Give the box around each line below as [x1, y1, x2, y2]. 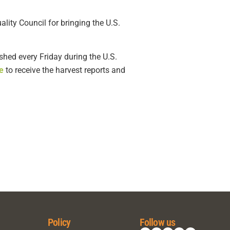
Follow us [139, 216, 176, 228]
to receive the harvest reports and [4, 65, 125, 75]
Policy [47, 216, 71, 228]
